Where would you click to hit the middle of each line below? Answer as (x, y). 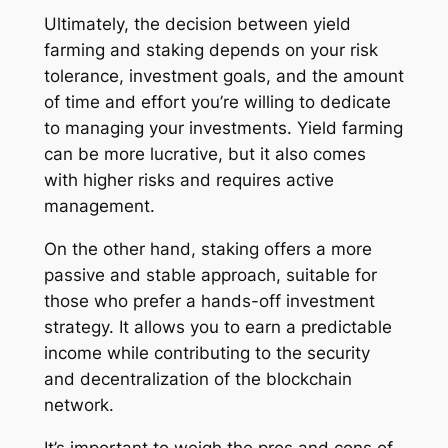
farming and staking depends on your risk (210, 50)
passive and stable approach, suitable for (210, 275)
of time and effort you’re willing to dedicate (217, 102)
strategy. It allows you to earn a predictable (217, 327)
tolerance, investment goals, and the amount (223, 76)
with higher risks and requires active (188, 180)
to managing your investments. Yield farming (223, 128)
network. (78, 405)
